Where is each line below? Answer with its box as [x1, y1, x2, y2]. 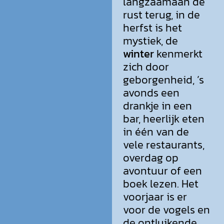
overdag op [123, 149, 178, 166]
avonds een [123, 84, 179, 101]
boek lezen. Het [123, 175, 198, 192]
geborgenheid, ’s [123, 71, 204, 88]
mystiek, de [123, 32, 178, 49]
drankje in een [123, 97, 192, 114]
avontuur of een [123, 162, 202, 179]
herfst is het [123, 19, 182, 36]
